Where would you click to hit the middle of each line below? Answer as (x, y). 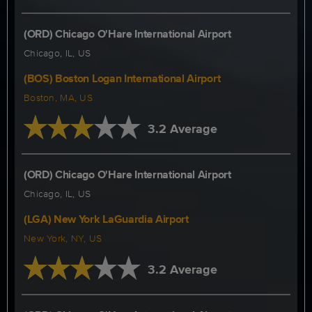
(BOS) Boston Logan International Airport (122, 78)
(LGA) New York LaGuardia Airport (106, 219)
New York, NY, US (63, 238)
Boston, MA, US (58, 97)
